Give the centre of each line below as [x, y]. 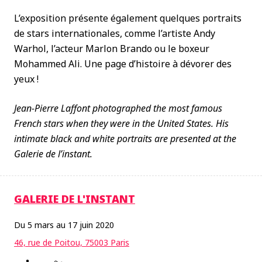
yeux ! [26, 79]
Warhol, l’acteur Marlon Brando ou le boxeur [112, 49]
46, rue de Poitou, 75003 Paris [72, 242]
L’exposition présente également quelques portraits [128, 18]
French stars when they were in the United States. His [121, 123]
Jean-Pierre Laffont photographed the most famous [118, 108]
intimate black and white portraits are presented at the [125, 139]
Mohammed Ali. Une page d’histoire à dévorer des [123, 64]
